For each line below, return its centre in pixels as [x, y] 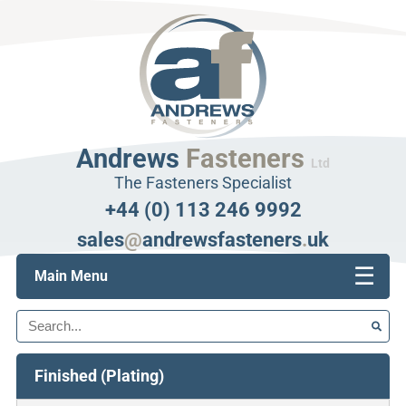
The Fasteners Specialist [203, 183]
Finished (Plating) [99, 376]
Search [38, 307]
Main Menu [71, 275]
